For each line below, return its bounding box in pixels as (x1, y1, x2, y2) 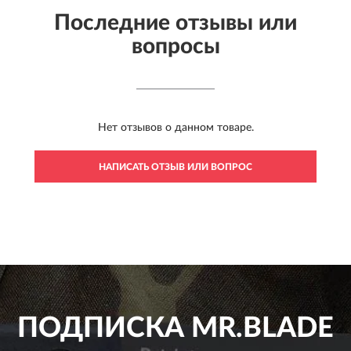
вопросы (131, 34, 220, 57)
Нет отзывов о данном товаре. (97, 121, 254, 133)
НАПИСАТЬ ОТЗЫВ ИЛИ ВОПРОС (99, 161, 252, 172)
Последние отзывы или (54, 11, 297, 34)
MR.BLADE (184, 313, 334, 342)
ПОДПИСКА (17, 313, 184, 342)
